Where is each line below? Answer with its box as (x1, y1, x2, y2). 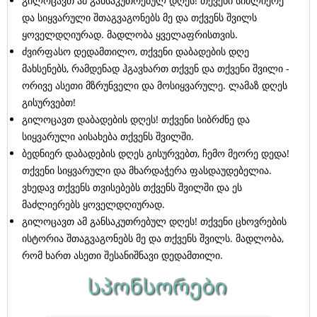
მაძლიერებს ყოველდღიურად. (22, 197, 165, 212)
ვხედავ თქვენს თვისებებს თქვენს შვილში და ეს (22, 180, 242, 195)
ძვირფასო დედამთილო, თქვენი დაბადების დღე (22, 45, 249, 59)
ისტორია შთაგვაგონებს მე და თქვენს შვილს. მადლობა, (22, 231, 284, 246)
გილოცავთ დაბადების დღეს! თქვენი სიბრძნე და (22, 113, 250, 127)
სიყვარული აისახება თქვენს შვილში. (22, 129, 194, 144)
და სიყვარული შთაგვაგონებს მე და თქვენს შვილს (22, 11, 257, 25)
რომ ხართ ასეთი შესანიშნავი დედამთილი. (22, 248, 223, 263)
